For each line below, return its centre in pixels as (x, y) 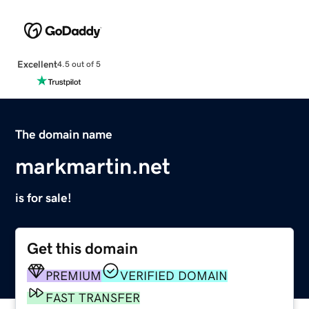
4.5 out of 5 (79, 64)
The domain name (64, 134)
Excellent (37, 64)
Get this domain (83, 248)
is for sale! (44, 198)
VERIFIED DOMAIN (174, 276)
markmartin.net (93, 166)
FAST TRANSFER (93, 298)
